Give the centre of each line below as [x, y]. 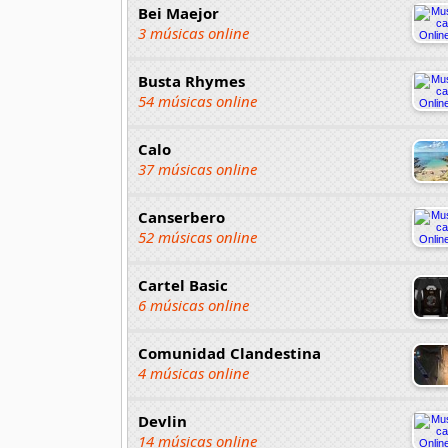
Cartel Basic [183, 284]
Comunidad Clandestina [229, 352]
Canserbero [181, 216]
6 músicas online [193, 304]
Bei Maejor [178, 12]
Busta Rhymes [191, 80]
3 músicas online [193, 32]
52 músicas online [197, 236]
